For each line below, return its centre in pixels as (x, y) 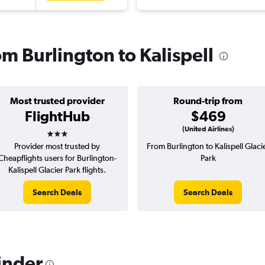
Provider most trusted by (57, 146)
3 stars (67, 130)
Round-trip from (208, 101)
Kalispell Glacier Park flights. (57, 170)
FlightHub (57, 116)
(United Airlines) (208, 129)
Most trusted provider (57, 101)
